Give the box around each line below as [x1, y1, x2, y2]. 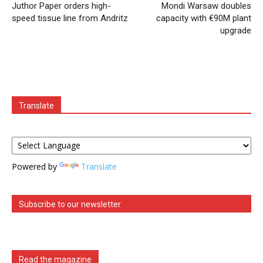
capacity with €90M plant [156, 12, 251, 23]
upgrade [220, 25, 251, 36]
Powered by [12, 160, 59, 172]
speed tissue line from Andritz [12, 12, 128, 23]
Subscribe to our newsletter [19, 199, 121, 209]
